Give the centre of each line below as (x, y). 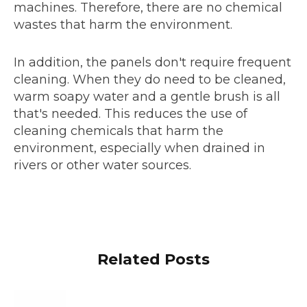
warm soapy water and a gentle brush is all (147, 97)
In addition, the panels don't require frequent (152, 63)
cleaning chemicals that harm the (119, 131)
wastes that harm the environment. (123, 25)
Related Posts (153, 260)
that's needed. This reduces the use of (131, 114)
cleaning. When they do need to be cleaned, (150, 80)
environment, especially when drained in (139, 148)
